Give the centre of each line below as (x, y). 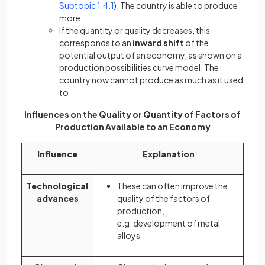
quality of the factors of (164, 198)
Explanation (168, 154)
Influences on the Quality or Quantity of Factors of (132, 114)
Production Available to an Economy (132, 127)
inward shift (159, 43)
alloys (129, 235)
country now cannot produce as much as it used (151, 80)
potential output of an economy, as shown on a (151, 55)
